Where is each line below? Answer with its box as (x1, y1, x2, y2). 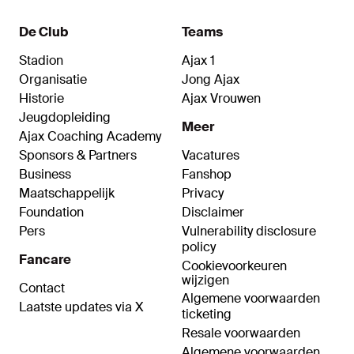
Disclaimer (182, 204, 244, 221)
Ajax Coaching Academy (19, 128, 161, 145)
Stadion (19, 52, 63, 70)
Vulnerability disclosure (182, 223, 316, 240)
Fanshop (182, 166, 232, 183)
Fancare (19, 251, 71, 269)
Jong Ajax (182, 71, 239, 88)
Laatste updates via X (19, 299, 144, 316)
